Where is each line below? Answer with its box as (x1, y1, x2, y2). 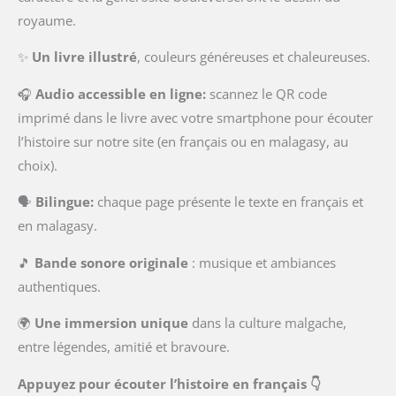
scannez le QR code (209, 84, 327, 103)
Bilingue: (35, 193, 97, 211)
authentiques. (18, 277, 101, 295)
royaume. (18, 11, 76, 29)
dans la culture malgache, (188, 314, 346, 332)
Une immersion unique (34, 314, 188, 332)
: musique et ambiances (188, 253, 336, 271)
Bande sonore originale (34, 253, 188, 271)
